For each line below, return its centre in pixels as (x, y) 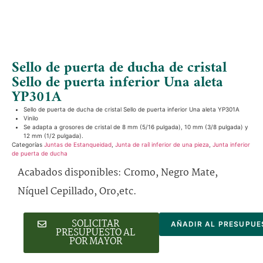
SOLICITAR (96, 224)
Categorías (27, 145)
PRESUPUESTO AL (96, 233)
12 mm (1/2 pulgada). (53, 136)
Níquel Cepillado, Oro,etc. (77, 192)
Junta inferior (231, 145)
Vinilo (31, 118)
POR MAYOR (95, 242)
